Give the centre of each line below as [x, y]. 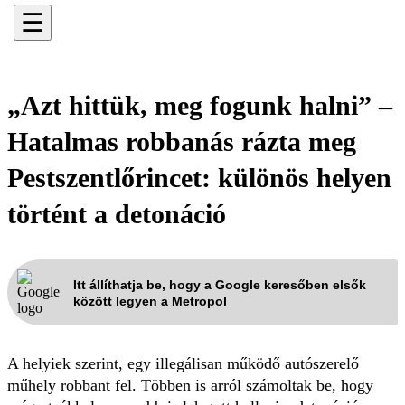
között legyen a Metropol [150, 301]
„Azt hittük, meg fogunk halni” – [200, 105]
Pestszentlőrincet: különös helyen [199, 178]
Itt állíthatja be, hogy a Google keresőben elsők [220, 284]
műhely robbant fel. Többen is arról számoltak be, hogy [190, 385]
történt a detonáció [117, 214]
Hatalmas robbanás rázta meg [182, 141]
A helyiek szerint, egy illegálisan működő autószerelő [183, 363]
